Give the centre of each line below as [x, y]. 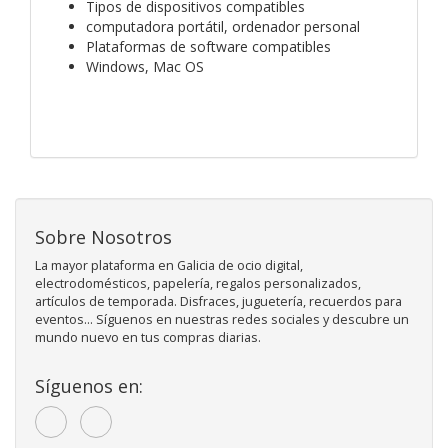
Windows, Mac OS [145, 66]
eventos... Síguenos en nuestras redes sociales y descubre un [222, 319]
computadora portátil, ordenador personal [223, 26]
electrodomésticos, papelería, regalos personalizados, [198, 283]
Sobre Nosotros [103, 236]
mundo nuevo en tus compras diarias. [148, 337]
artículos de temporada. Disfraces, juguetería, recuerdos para [218, 301]
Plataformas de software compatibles [208, 46]
